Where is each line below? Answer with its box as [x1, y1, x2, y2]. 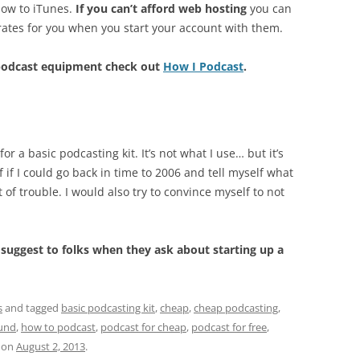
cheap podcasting [194, 301, 278, 315]
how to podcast [21, 320, 96, 334]
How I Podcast [163, 59, 243, 74]
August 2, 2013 [16, 339, 85, 354]
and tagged [2, 301, 61, 315]
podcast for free [191, 320, 267, 334]
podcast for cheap [100, 320, 186, 334]
